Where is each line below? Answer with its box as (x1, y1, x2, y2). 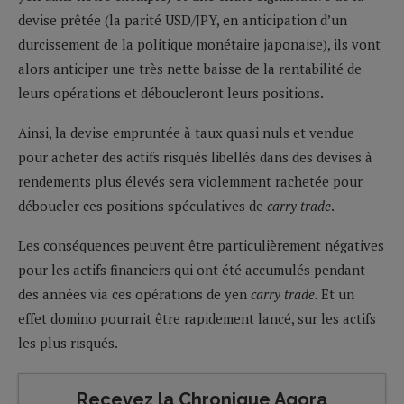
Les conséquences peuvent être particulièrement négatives (18, 235, 384, 254)
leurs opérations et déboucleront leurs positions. (18, 83, 324, 102)
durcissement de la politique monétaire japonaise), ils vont (18, 34, 381, 53)
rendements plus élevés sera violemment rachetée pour (18, 171, 363, 190)
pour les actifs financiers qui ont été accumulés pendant (18, 260, 365, 279)
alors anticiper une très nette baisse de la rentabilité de (18, 59, 362, 78)
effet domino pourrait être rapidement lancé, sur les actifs (18, 308, 376, 327)
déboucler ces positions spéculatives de (18, 196, 267, 215)
